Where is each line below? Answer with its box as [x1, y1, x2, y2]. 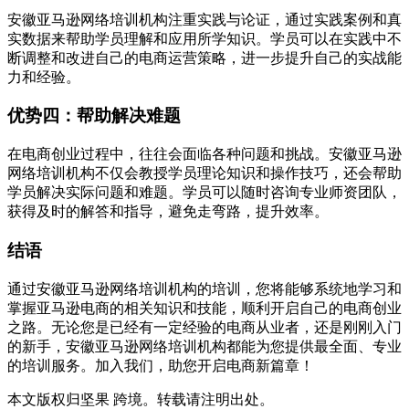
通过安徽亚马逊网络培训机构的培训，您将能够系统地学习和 [7, 280, 402, 297]
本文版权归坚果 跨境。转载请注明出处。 [7, 391, 274, 407]
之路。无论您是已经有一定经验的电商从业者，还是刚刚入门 [7, 319, 402, 335]
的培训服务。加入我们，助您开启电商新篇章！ [7, 357, 314, 373]
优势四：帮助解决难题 [7, 106, 181, 126]
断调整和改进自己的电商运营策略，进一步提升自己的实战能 [7, 49, 402, 66]
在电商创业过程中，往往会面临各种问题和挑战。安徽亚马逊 [7, 146, 402, 163]
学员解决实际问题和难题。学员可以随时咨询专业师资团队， [7, 184, 402, 201]
